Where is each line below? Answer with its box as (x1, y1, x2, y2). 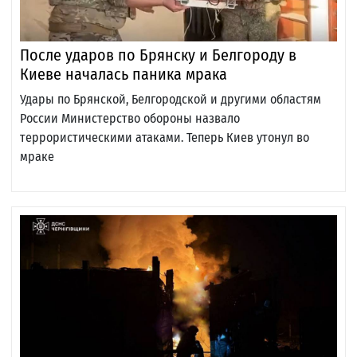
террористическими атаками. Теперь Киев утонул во (20, 130, 309, 146)
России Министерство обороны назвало (20, 111, 240, 127)
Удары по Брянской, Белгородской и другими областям (20, 92, 321, 108)
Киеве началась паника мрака (20, 65, 227, 84)
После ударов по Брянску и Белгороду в (20, 45, 296, 65)
